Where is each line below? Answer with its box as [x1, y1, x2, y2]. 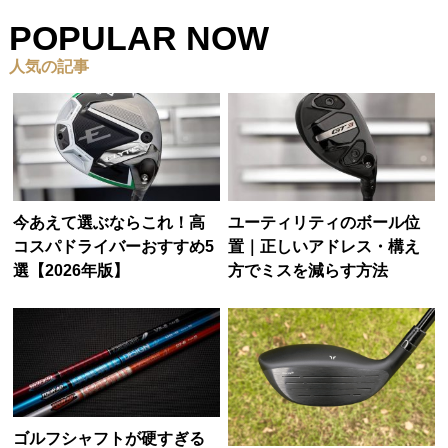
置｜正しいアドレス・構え [228, 238, 421, 256]
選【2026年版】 [13, 262, 130, 280]
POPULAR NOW [8, 19, 269, 57]
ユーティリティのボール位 [228, 214, 421, 232]
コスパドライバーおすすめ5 [13, 238, 215, 256]
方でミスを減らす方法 [228, 262, 389, 280]
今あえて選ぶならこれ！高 [13, 214, 206, 232]
